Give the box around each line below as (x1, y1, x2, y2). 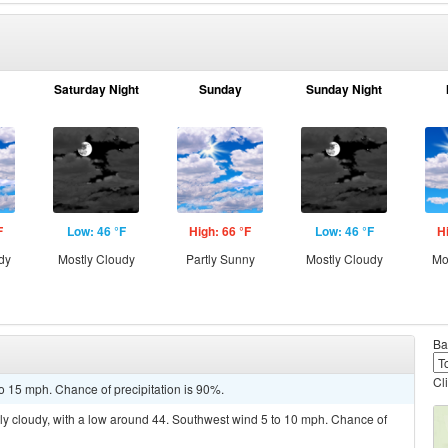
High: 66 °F (189, 222, 251, 240)
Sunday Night (306, 80, 382, 98)
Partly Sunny (185, 250, 255, 267)
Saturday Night (53, 80, 139, 98)
